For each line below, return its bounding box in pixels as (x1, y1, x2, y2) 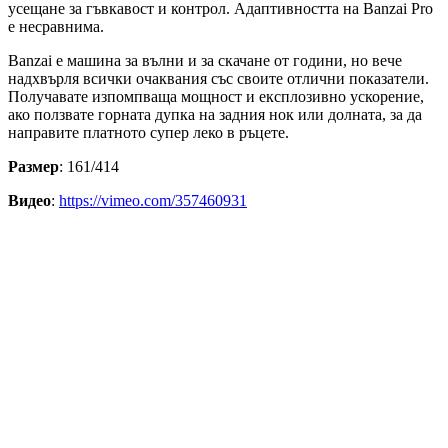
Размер (8, 157, 59, 175)
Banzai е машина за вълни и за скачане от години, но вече (8, 51, 402, 69)
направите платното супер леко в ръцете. (8, 123, 289, 141)
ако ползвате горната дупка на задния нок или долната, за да (8, 105, 422, 123)
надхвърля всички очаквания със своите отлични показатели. (8, 69, 429, 87)
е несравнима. (8, 17, 104, 35)
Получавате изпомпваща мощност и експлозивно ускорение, (8, 87, 424, 105)
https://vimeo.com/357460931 (59, 191, 247, 209)
